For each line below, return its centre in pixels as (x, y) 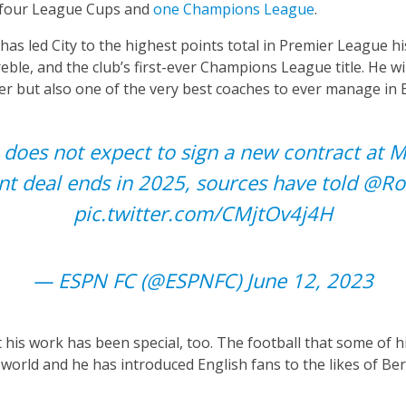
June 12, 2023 (310, 280)
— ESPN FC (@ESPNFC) (140, 280)
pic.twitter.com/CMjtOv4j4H (203, 213)
